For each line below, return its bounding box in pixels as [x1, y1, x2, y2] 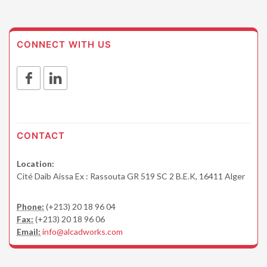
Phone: [17, 201, 44, 212]
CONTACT [17, 129, 65, 141]
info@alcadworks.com [42, 226, 123, 237]
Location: [17, 158, 54, 169]
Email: [17, 226, 41, 237]
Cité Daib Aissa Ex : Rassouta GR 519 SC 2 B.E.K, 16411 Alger [17, 170, 245, 181]
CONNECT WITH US [17, 38, 111, 50]
